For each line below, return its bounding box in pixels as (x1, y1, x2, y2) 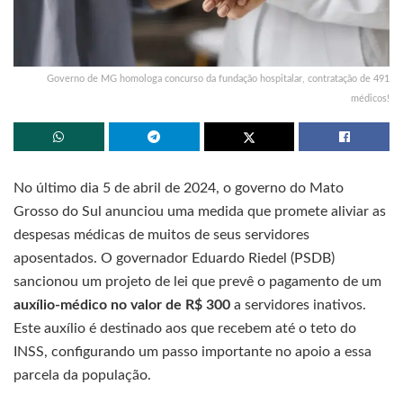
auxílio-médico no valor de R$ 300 (13, 297, 230, 312)
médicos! (351, 93, 390, 103)
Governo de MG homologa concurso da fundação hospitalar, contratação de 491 (47, 73, 390, 84)
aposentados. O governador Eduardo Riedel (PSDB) (13, 250, 335, 265)
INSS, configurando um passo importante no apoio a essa (13, 344, 372, 359)
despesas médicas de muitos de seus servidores (13, 227, 309, 242)
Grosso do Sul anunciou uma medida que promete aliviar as (13, 203, 386, 219)
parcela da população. (13, 367, 151, 382)
